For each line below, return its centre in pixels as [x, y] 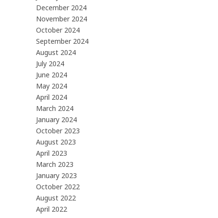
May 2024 [52, 86]
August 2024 [56, 53]
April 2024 [52, 97]
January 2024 [56, 120]
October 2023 [58, 131]
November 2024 [62, 19]
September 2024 [62, 41]
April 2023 [52, 153]
